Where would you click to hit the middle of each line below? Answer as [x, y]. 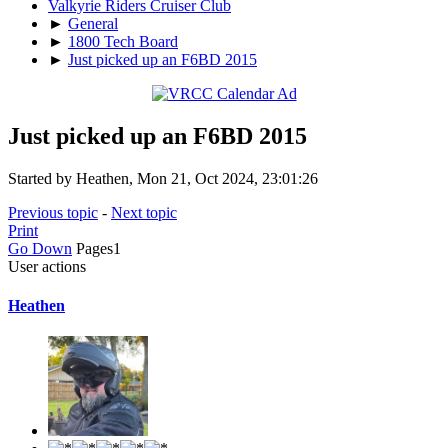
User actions [47, 266]
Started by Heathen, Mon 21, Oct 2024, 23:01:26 [163, 178]
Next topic [144, 212]
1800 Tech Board [123, 41]
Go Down [40, 248]
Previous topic [53, 212]
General [93, 23]
